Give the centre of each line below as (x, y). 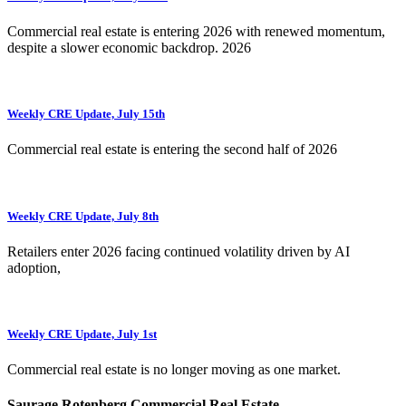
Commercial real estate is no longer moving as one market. (174, 370)
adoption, (34, 267)
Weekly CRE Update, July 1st (82, 333)
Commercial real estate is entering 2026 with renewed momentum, (196, 31)
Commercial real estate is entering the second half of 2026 (172, 150)
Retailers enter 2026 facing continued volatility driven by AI (179, 251)
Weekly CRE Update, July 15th (86, 114)
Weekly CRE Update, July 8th (83, 216)
